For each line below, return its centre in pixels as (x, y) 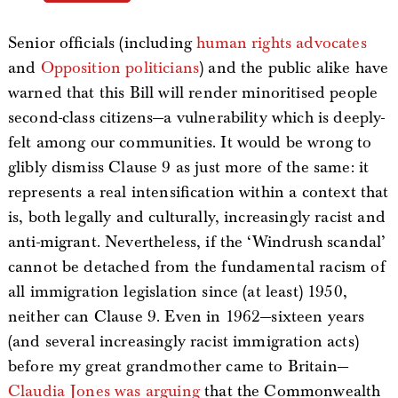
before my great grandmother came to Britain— (178, 366)
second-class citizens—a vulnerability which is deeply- (196, 118)
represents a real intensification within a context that (198, 192)
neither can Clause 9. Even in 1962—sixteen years (186, 317)
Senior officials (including (102, 43)
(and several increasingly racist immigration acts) (183, 342)
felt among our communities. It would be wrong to (190, 143)
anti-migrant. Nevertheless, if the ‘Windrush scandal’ (197, 242)
